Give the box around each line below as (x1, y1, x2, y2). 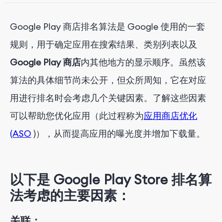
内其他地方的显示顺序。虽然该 (81, 56, 206, 68)
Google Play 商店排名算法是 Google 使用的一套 (10, 21, 205, 32)
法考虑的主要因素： (10, 187, 130, 204)
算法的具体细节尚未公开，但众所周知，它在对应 (10, 74, 206, 86)
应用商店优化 (144, 110, 197, 121)
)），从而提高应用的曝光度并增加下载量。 (31, 128, 205, 139)
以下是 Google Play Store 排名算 (10, 171, 212, 188)
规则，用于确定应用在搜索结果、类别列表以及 (10, 39, 197, 50)
